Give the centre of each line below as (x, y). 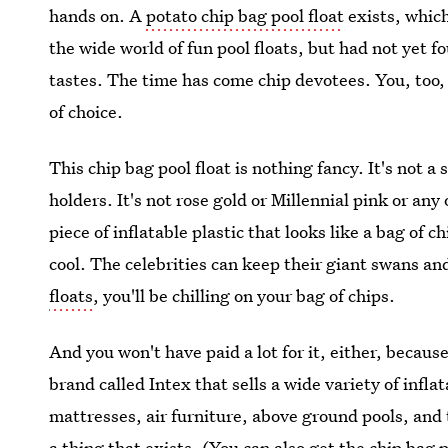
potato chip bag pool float (245, 15)
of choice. (86, 111)
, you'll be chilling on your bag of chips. (244, 295)
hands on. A (98, 15)
